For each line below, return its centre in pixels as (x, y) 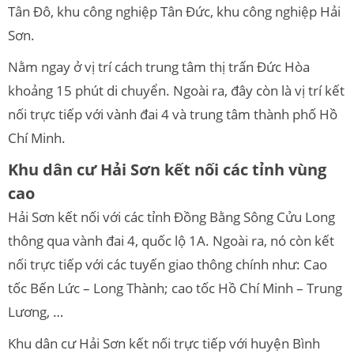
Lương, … (36, 311)
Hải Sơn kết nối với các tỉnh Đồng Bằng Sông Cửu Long (171, 217)
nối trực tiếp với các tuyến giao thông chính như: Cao (168, 264)
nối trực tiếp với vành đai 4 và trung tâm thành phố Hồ (173, 114)
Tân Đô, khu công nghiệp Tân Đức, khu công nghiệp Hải (174, 11)
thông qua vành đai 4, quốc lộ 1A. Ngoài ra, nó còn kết (171, 240)
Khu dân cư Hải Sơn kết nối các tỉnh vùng (167, 169)
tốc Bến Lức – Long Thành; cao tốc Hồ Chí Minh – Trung (175, 288)
